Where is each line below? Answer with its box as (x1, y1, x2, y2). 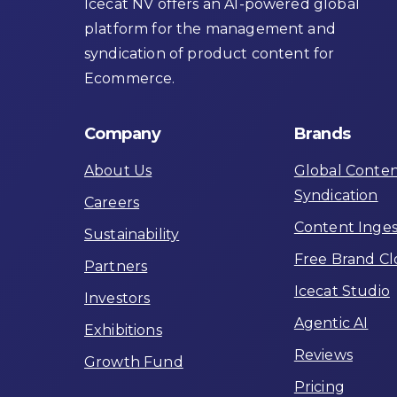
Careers (84, 193, 140, 211)
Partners (84, 257, 148, 275)
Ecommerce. (84, 70, 175, 88)
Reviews (293, 346, 353, 363)
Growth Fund (84, 353, 183, 370)
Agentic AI (293, 314, 369, 331)
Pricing (293, 378, 345, 395)
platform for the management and (84, 20, 336, 38)
